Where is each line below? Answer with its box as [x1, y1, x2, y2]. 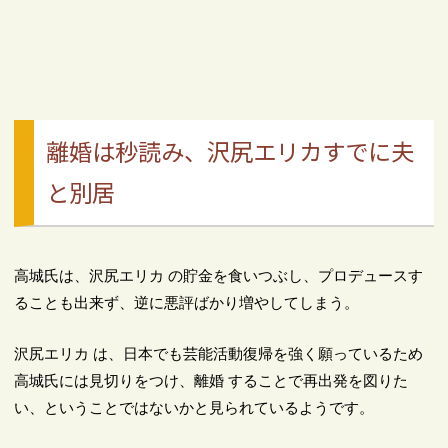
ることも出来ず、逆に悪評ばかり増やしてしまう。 [14, 293, 360, 311]
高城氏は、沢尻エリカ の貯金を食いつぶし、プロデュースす [14, 266, 424, 284]
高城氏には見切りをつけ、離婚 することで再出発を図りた [14, 371, 409, 389]
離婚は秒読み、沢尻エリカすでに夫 [46, 134, 415, 169]
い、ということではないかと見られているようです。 [14, 398, 375, 416]
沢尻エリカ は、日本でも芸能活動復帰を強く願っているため [14, 344, 424, 362]
